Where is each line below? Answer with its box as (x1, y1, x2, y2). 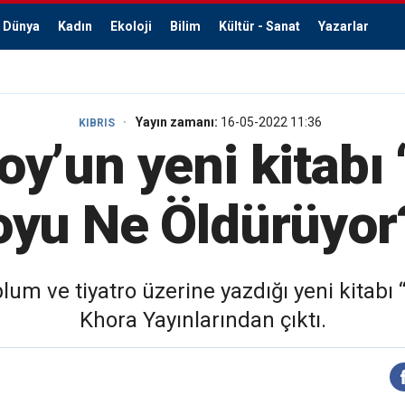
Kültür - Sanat (219, 19, 300, 33)
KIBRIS (78, 117, 115, 129)
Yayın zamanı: (135, 115, 221, 129)
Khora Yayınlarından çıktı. (79, 307, 326, 333)
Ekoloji (110, 19, 152, 33)
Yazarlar (318, 19, 369, 33)
